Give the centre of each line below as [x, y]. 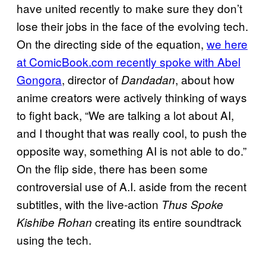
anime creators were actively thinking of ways [132, 97]
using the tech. [54, 240]
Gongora [39, 80]
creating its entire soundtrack [167, 222]
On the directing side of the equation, [112, 44]
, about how [205, 80]
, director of [91, 80]
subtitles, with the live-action [89, 204]
